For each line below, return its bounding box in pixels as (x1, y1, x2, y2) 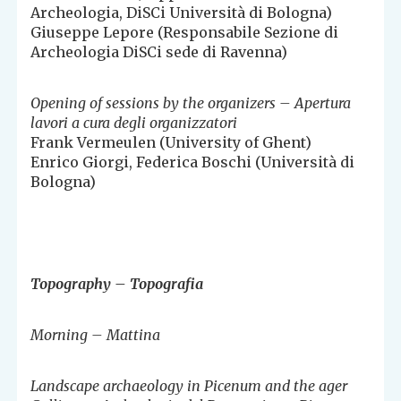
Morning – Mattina (30, 326, 161, 345)
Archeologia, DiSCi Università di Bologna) (30, 4, 333, 22)
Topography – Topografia (30, 275, 204, 294)
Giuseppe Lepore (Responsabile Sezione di (30, 23, 339, 42)
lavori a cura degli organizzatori (30, 114, 238, 132)
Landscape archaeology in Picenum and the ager (30, 377, 348, 396)
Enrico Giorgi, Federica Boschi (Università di (30, 153, 355, 172)
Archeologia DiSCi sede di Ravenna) (30, 43, 288, 62)
